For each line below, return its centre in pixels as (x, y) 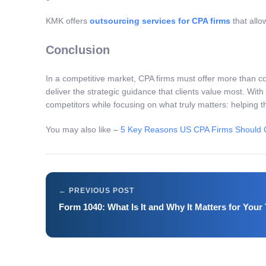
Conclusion (78, 50)
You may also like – (83, 130)
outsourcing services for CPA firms (160, 21)
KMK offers (68, 21)
